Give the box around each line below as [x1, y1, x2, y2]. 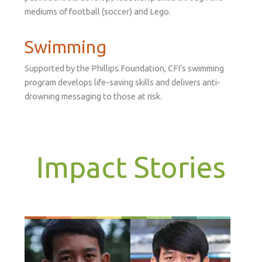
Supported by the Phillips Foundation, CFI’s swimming [24, 63, 224, 73]
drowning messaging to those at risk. [24, 91, 162, 101]
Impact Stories [36, 150, 226, 183]
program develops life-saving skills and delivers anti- [24, 77, 220, 87]
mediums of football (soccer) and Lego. [24, 6, 171, 17]
